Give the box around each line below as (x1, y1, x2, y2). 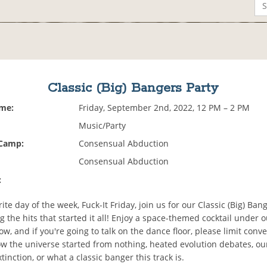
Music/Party (79, 120, 126, 132)
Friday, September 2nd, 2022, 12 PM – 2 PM (79, 102, 250, 114)
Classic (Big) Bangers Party (48, 80, 219, 97)
